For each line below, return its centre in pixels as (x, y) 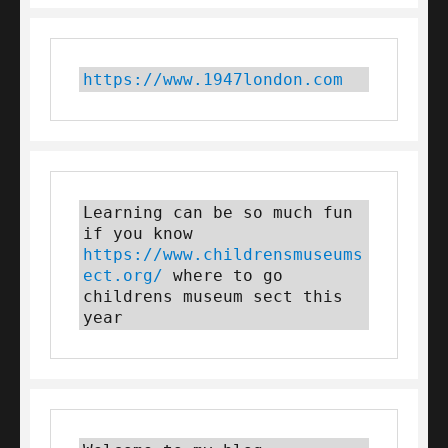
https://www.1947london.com (213, 79)
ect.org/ (123, 275)
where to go (223, 275)
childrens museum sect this (213, 296)
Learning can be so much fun (218, 212)
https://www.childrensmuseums (223, 254)
